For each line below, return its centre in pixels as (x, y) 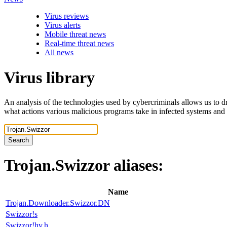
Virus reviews (67, 16)
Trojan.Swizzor (59, 165)
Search (18, 140)
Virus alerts (63, 25)
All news (59, 53)
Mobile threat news (75, 34)
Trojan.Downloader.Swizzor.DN (58, 203)
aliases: (139, 165)
